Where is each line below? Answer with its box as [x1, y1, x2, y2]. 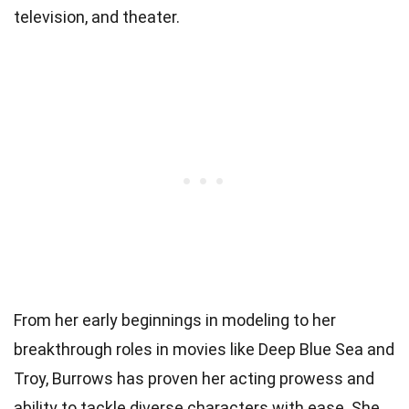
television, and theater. [14, 6, 180, 26]
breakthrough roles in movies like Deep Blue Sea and [14, 339, 394, 359]
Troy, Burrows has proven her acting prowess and [14, 368, 374, 388]
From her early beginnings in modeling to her [14, 309, 336, 330]
